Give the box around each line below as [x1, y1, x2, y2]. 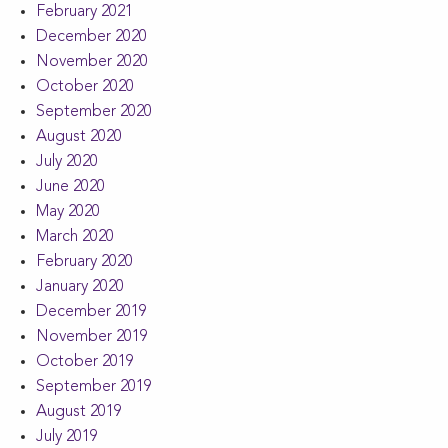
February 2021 [36, 4, 133, 21]
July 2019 [36, 429, 98, 446]
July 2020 [36, 154, 98, 171]
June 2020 [36, 179, 105, 196]
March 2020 [36, 229, 114, 246]
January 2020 [36, 279, 124, 296]
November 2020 [36, 54, 148, 71]
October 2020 [36, 79, 134, 96]
